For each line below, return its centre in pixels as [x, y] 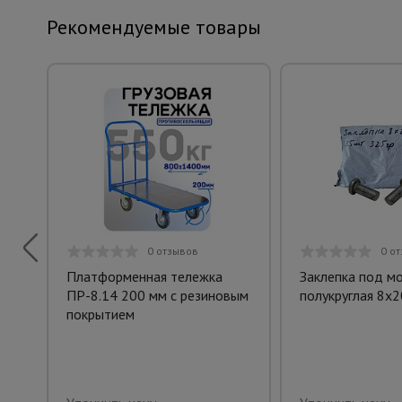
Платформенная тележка [144, 277]
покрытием [100, 315]
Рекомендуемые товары [153, 27]
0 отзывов [172, 251]
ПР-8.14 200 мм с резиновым [157, 296]
